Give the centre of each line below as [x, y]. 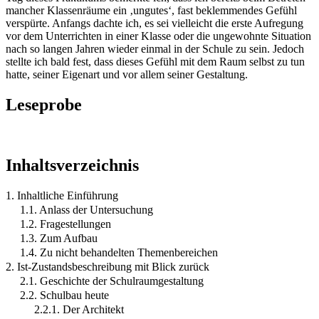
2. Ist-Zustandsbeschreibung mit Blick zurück [108, 266]
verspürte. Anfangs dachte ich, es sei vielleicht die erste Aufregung [155, 23]
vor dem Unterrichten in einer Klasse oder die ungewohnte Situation [158, 36]
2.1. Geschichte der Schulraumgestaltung [112, 281]
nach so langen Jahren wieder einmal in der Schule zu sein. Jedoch [155, 48]
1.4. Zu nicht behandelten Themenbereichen [119, 252]
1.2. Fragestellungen [66, 224]
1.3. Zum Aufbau [59, 238]
